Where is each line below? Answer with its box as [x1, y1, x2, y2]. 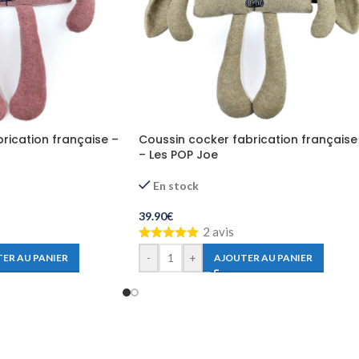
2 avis [203, 224, 234, 239]
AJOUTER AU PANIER [214, 251, 313, 264]
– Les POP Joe [139, 146, 218, 163]
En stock [153, 178, 200, 192]
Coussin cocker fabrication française [139, 131, 357, 147]
